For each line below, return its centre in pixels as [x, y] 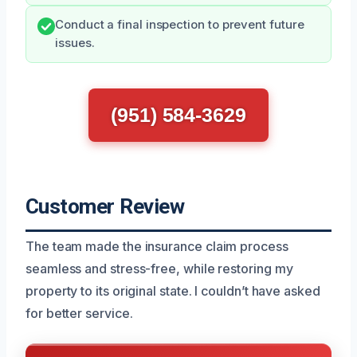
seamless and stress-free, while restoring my [159, 269]
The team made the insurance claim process [157, 246]
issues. [75, 43]
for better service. [79, 313]
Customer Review [105, 206]
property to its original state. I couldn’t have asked [173, 291]
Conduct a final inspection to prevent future [180, 25]
